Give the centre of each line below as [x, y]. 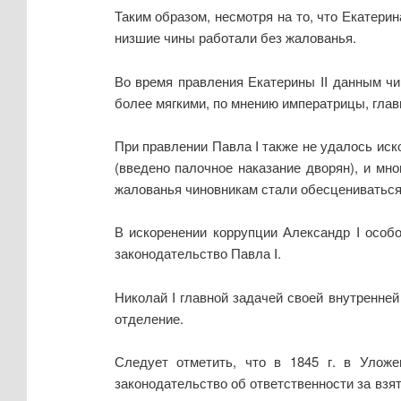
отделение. [149, 318]
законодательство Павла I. [197, 253]
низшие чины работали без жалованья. [235, 38]
